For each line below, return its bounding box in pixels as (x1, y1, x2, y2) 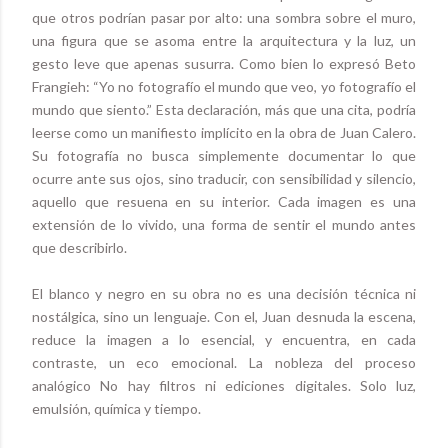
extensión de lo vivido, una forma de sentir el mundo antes (32, 216, 416, 234)
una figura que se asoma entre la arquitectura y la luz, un (32, 32, 416, 50)
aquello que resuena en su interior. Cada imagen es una (32, 193, 416, 211)
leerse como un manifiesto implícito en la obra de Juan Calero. (32, 124, 416, 142)
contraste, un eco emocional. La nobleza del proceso (32, 354, 416, 372)
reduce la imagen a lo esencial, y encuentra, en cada (32, 331, 416, 349)
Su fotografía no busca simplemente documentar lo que (32, 147, 416, 165)
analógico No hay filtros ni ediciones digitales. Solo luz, (32, 377, 416, 395)
